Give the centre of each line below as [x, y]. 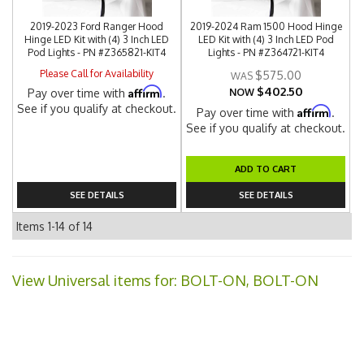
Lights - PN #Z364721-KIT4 [266, 52]
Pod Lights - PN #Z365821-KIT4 [97, 52]
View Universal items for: [96, 280]
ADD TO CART [266, 169]
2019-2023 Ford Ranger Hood [97, 26]
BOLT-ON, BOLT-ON [249, 280]
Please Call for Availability [97, 74]
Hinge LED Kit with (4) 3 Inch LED [97, 39]
